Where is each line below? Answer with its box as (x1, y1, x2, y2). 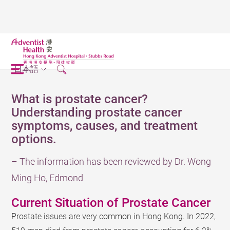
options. (11, 132, 57, 146)
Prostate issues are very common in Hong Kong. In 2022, (11, 212, 216, 221)
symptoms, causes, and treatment (11, 119, 198, 133)
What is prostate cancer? (11, 92, 148, 106)
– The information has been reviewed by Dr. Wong (11, 156, 212, 167)
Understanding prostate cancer (11, 105, 182, 120)
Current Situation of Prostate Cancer (11, 196, 211, 210)
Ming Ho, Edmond (11, 172, 84, 183)
